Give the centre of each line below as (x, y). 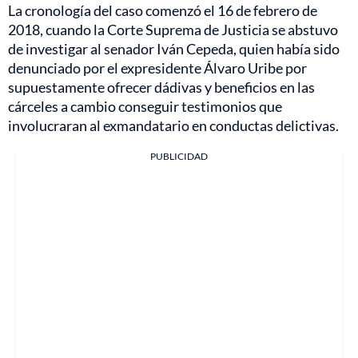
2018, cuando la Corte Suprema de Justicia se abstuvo (173, 29)
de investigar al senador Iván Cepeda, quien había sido (174, 48)
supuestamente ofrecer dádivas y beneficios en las (161, 87)
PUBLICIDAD (179, 156)
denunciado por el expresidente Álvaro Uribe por (157, 68)
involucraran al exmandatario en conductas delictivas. (173, 125)
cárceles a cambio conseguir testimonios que (145, 106)
